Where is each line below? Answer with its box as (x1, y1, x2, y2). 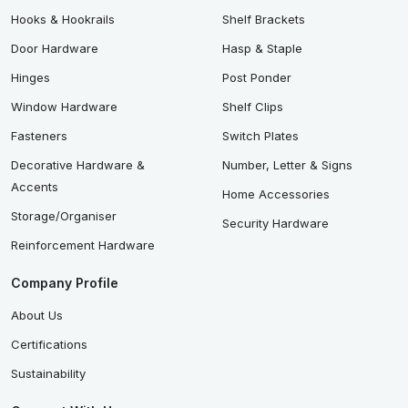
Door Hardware (11, 40, 98, 56)
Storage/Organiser (11, 208, 117, 223)
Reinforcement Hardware (11, 237, 155, 252)
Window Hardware (11, 98, 117, 114)
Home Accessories (222, 186, 330, 201)
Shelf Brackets (222, 11, 305, 26)
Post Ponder (222, 69, 291, 85)
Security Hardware (222, 215, 329, 230)
